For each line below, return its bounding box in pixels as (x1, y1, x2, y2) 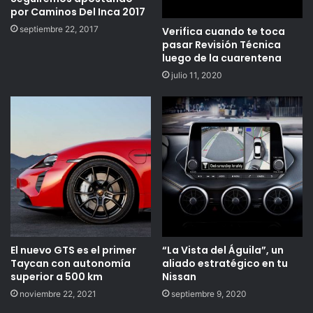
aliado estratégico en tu (162, 256, 288, 271)
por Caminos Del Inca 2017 (10, 4, 145, 19)
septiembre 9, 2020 (171, 289, 247, 300)
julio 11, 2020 (171, 70, 222, 81)
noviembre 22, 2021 (20, 289, 96, 300)
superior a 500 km (10, 270, 103, 284)
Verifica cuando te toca (162, 24, 285, 39)
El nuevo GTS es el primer (10, 243, 136, 258)
